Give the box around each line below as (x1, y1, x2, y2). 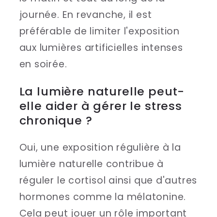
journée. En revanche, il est (19, 8, 152, 22)
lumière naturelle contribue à (19, 157, 164, 170)
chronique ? (19, 112, 93, 129)
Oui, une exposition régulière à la (19, 140, 182, 154)
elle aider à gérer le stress (19, 98, 183, 114)
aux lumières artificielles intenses (19, 41, 183, 55)
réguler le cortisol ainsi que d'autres (19, 173, 198, 187)
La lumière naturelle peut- (19, 83, 185, 100)
